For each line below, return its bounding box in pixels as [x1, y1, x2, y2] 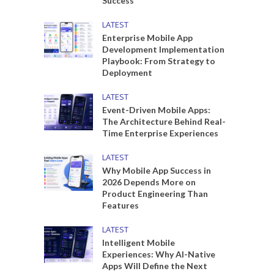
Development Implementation [102, 44, 225, 54]
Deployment [102, 67, 153, 78]
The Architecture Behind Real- [102, 116, 226, 127]
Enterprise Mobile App [102, 32, 193, 43]
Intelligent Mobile [102, 237, 176, 248]
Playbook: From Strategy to [102, 56, 216, 66]
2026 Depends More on [102, 177, 196, 187]
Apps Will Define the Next [102, 261, 208, 271]
